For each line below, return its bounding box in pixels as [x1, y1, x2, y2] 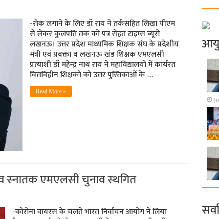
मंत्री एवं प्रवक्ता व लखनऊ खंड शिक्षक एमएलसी [29, 48, 164, 62]
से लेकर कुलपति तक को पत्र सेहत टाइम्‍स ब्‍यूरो [29, 27, 160, 41]
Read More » [35, 88, 66, 95]
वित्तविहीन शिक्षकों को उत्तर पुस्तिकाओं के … [29, 68, 153, 82]
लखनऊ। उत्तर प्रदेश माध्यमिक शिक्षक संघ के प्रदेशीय [29, 38, 179, 51]
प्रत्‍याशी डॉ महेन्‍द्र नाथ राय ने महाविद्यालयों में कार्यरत [29, 58, 175, 72]
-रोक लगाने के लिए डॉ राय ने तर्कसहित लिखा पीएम [29, 17, 175, 31]
